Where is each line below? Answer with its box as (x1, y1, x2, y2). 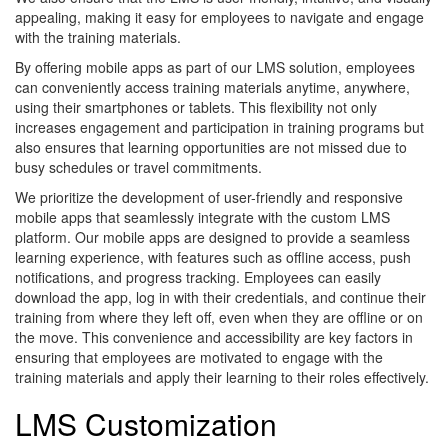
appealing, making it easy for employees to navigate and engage (15, 7, 424, 28)
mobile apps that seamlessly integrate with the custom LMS (15, 207, 390, 228)
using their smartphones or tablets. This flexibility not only (15, 97, 377, 118)
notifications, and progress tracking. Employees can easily (15, 267, 381, 288)
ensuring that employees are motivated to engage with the (15, 347, 383, 368)
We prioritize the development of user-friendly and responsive (15, 187, 403, 208)
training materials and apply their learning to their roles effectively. (15, 367, 429, 388)
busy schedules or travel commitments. (15, 157, 262, 178)
